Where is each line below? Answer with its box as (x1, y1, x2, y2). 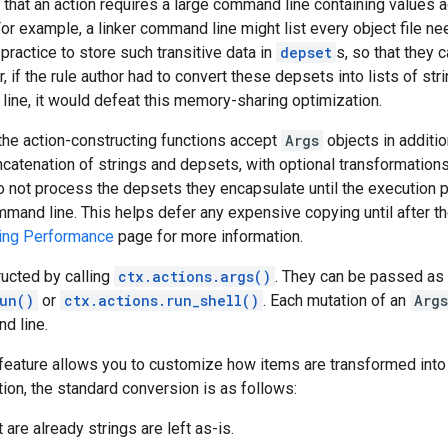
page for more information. (114, 227, 303, 247)
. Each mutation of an (263, 291, 410, 311)
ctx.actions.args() (118, 267, 271, 287)
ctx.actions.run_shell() (64, 291, 259, 311)
